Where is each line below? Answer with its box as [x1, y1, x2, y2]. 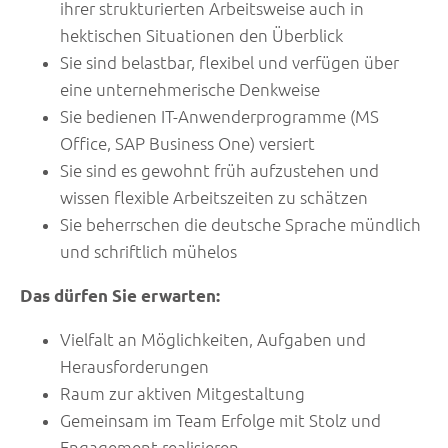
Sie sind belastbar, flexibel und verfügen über [60, 53, 399, 73]
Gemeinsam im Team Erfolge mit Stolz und [60, 411, 381, 431]
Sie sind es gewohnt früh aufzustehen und [60, 161, 379, 181]
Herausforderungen [60, 357, 209, 377]
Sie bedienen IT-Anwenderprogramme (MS [60, 107, 379, 127]
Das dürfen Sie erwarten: [20, 286, 220, 306]
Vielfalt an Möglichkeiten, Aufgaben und [60, 330, 366, 350]
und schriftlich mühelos [60, 242, 237, 262]
